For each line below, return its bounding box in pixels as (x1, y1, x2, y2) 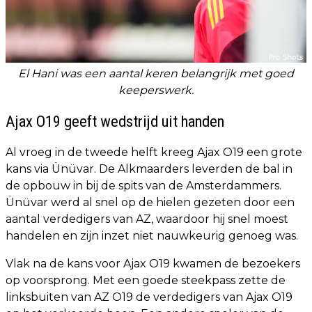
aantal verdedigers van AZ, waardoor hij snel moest (6, 212, 288, 226)
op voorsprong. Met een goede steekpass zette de (6, 273, 286, 287)
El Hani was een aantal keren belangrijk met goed (18, 66, 294, 80)
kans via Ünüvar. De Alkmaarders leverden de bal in (6, 162, 292, 175)
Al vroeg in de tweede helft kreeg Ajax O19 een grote (6, 145, 302, 159)
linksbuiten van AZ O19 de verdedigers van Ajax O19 (6, 290, 292, 304)
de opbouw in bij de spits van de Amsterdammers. (6, 178, 281, 192)
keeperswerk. (118, 83, 194, 97)
